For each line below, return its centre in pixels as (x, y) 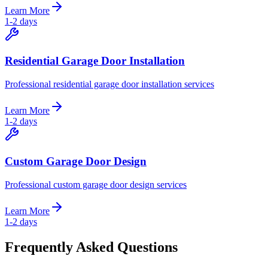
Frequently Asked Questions (91, 247)
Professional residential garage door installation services (109, 84)
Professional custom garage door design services (96, 184)
